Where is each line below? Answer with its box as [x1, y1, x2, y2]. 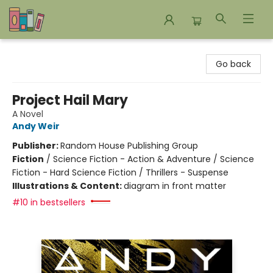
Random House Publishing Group [60, 140, 198, 152]
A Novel [12, 108, 43, 120]
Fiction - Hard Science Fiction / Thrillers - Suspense [12, 166, 229, 179]
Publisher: [12, 140, 60, 152]
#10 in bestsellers [12, 196, 85, 208]
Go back [216, 58, 251, 70]
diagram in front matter [124, 180, 226, 192]
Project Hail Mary [12, 91, 128, 110]
